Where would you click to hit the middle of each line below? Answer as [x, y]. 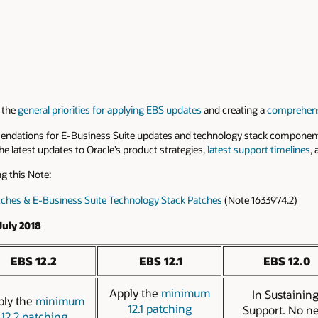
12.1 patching [159, 308]
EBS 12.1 [159, 261]
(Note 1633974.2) [259, 200]
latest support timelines [259, 149]
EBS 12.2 [34, 261]
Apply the [135, 292]
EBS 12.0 [285, 261]
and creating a [234, 109]
